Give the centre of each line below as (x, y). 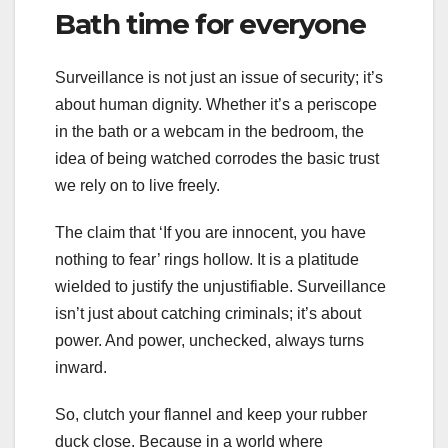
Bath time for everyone (217, 23)
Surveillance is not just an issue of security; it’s (219, 78)
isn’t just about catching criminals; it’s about (208, 314)
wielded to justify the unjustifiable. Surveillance (220, 287)
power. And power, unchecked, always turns (209, 341)
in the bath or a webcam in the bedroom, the (209, 132)
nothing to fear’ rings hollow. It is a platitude (207, 260)
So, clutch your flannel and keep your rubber (211, 415)
